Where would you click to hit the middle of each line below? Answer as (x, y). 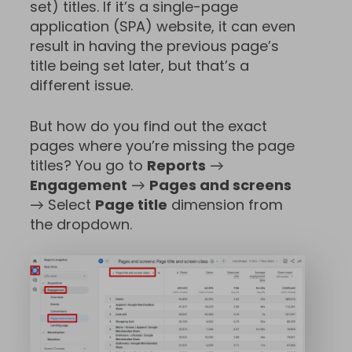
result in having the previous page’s (154, 46)
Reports (176, 165)
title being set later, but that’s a (139, 65)
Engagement (79, 185)
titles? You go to (88, 165)
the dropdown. (81, 224)
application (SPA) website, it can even (163, 26)
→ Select (62, 204)
